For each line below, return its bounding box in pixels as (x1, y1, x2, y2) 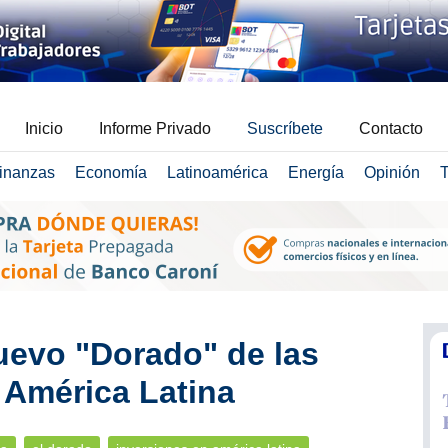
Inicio (25, 120, 63, 137)
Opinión (363, 164, 420, 181)
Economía (74, 164, 147, 181)
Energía (287, 164, 344, 181)
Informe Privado (99, 120, 211, 137)
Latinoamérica (166, 164, 268, 181)
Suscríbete (247, 120, 323, 137)
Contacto (359, 120, 423, 137)
